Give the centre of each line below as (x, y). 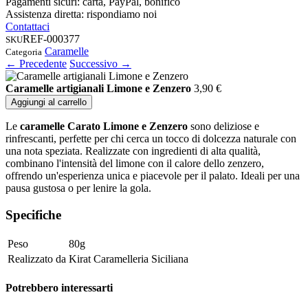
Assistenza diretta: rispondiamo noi (81, 14)
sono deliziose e (223, 126)
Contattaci (27, 27)
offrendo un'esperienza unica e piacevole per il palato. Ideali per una (153, 176)
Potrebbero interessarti (59, 288)
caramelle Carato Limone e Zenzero (104, 126)
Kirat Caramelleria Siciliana (129, 258)
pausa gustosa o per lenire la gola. (81, 188)
